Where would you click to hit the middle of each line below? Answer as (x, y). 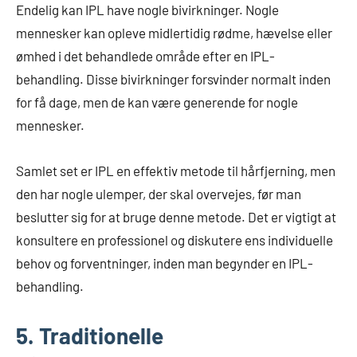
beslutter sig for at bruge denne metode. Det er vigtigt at (176, 216)
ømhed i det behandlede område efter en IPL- (145, 55)
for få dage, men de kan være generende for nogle (157, 102)
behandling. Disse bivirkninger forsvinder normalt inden (173, 78)
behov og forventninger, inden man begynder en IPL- (165, 263)
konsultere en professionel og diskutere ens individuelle (175, 239)
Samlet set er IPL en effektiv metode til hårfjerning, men (176, 170)
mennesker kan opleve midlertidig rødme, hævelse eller (174, 32)
